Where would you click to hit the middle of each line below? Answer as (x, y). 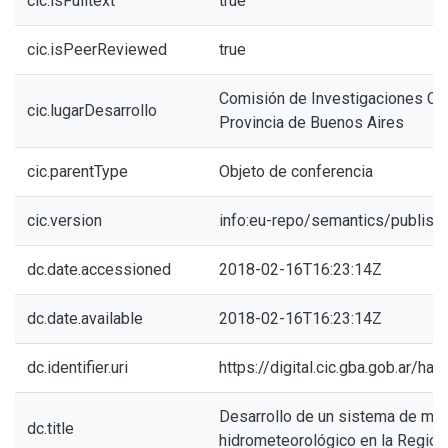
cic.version (64, 220)
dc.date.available (85, 318)
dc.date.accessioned (99, 269)
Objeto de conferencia (296, 171)
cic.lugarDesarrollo (92, 110)
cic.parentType (77, 171)
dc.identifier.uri (77, 367)
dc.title (50, 428)
